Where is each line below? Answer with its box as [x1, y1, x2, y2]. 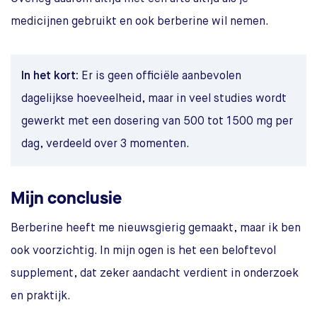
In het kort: [21, 70, 79, 82]
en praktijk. [11, 290, 71, 302]
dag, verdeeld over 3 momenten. [21, 138, 190, 150]
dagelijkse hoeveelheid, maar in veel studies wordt [21, 93, 287, 105]
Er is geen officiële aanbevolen [79, 70, 241, 82]
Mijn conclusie [11, 186, 122, 209]
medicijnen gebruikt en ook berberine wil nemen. [11, 16, 269, 28]
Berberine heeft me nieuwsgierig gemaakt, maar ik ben [11, 222, 301, 234]
